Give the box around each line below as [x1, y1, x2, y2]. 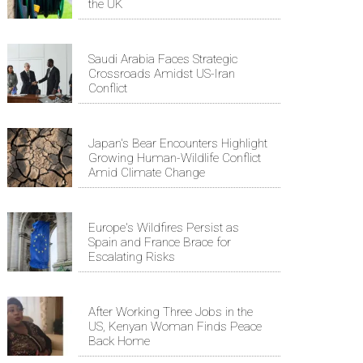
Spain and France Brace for [88, 234, 231, 250]
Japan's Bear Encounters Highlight [88, 135, 267, 151]
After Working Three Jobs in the [88, 304, 253, 319]
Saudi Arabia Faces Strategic [88, 51, 237, 66]
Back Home [88, 333, 150, 348]
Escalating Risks [88, 249, 175, 264]
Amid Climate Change [88, 164, 205, 180]
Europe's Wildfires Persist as [88, 220, 239, 235]
